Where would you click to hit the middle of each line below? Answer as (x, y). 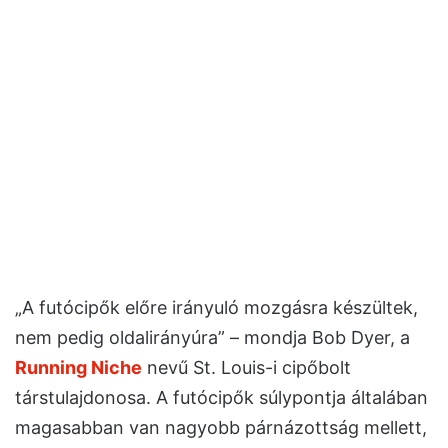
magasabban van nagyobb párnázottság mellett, (221, 427)
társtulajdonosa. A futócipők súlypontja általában (221, 397)
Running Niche (78, 367)
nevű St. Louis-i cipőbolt (246, 367)
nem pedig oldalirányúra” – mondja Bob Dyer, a (212, 337)
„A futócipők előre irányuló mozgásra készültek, (216, 307)
